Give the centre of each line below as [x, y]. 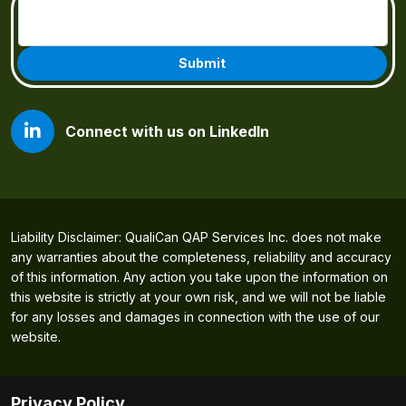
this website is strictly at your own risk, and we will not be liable [198, 297]
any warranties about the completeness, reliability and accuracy [201, 257]
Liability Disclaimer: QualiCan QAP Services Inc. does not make [196, 237]
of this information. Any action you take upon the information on [199, 277]
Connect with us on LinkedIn [167, 132]
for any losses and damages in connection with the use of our [195, 317]
